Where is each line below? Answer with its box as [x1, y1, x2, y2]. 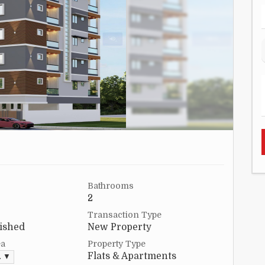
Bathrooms [88, 181, 134, 191]
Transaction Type [88, 210, 161, 220]
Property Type [88, 239, 146, 249]
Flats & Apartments [88, 251, 176, 262]
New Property [88, 222, 151, 233]
